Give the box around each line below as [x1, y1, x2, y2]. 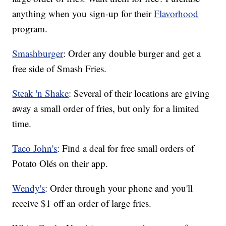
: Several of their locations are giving [69, 87, 210, 100]
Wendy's [12, 182, 45, 195]
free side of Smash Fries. [12, 62, 107, 75]
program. [12, 22, 48, 35]
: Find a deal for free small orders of [57, 142, 195, 155]
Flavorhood [154, 7, 199, 20]
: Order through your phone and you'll [45, 182, 193, 195]
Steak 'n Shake [12, 87, 69, 100]
